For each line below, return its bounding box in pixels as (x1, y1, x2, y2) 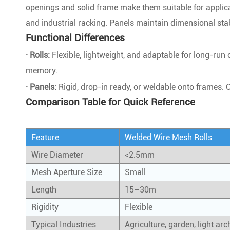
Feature (31, 132, 59, 142)
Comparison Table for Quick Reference (26, 96, 195, 108)
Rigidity (31, 202, 59, 212)
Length (31, 185, 56, 195)
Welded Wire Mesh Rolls (125, 132, 212, 142)
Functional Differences (26, 32, 125, 44)
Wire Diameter (31, 150, 83, 160)
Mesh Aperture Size (31, 167, 102, 177)
